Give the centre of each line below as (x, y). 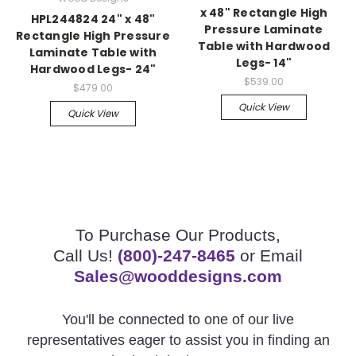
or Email (269, 255)
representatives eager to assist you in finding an (178, 340)
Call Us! (85, 255)
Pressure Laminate (264, 30)
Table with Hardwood (264, 46)
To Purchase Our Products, (178, 235)
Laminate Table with (93, 53)
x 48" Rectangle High (264, 13)
